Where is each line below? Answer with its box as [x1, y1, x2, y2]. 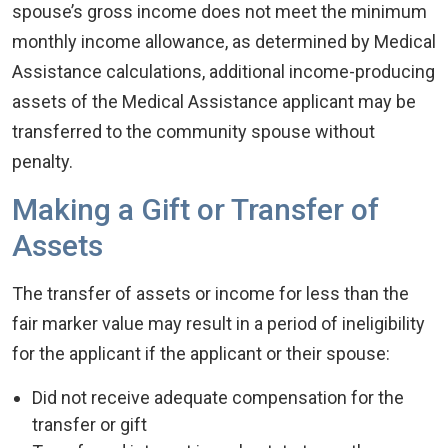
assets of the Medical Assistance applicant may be [12, 91, 416, 112]
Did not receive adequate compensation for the [32, 387, 404, 408]
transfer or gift [32, 414, 147, 435]
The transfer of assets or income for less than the [12, 283, 409, 304]
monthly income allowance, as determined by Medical [12, 31, 436, 52]
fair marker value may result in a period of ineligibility [12, 313, 425, 334]
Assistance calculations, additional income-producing [12, 61, 435, 82]
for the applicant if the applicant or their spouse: [12, 343, 390, 364]
